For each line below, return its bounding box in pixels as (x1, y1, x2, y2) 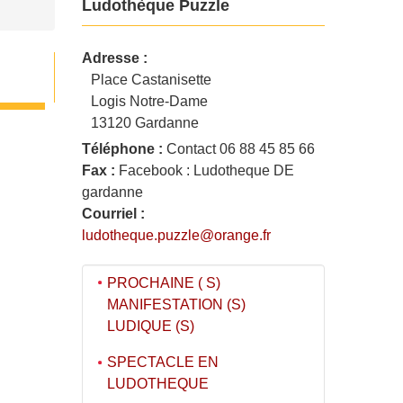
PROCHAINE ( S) (107, 274, 220, 291)
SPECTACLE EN (107, 354, 219, 371)
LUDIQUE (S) (107, 318, 194, 334)
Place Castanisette (91, 72, 211, 87)
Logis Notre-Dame (91, 94, 208, 109)
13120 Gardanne (91, 115, 199, 130)
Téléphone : (82, 141, 163, 157)
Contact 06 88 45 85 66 (163, 141, 315, 157)
